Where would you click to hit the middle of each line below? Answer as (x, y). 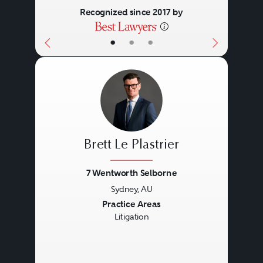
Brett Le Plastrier (131, 145)
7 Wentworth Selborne (131, 173)
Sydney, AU (131, 189)
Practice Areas (131, 204)
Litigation (131, 217)
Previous (69, 205)
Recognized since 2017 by (131, 12)
